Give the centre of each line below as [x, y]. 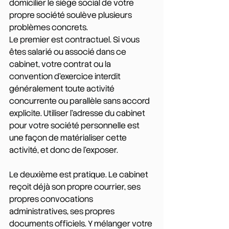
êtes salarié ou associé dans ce [68, 52]
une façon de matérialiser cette [69, 138]
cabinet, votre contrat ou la [61, 64]
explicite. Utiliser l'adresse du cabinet [78, 113]
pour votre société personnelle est [75, 125]
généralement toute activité [63, 88]
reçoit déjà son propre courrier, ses [76, 187]
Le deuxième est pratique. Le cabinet [79, 174]
